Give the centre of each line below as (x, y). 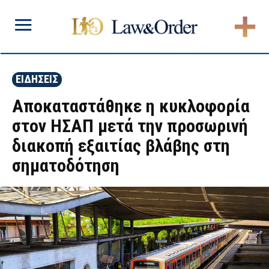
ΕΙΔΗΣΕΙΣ (37, 79)
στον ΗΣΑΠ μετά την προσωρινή (130, 126)
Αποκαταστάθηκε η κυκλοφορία (131, 106)
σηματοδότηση (66, 165)
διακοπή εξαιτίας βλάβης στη (121, 146)
